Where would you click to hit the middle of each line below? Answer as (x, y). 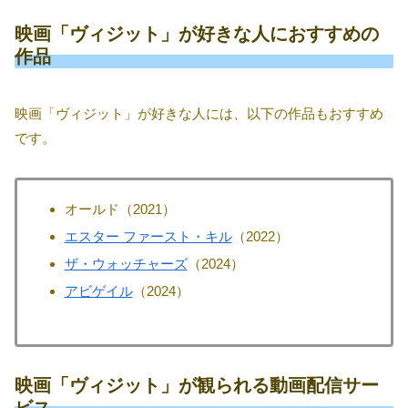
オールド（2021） (120, 209)
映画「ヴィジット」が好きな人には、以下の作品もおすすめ (199, 114)
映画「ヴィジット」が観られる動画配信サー (197, 386)
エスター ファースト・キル (148, 237)
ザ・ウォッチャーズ (126, 264)
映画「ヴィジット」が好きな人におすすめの (197, 34)
